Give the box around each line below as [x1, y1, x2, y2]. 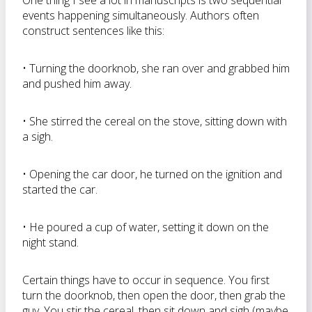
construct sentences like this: [22, 23, 164, 38]
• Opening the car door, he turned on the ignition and [22, 166, 282, 182]
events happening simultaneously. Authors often [22, 8, 259, 23]
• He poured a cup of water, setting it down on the [22, 219, 269, 235]
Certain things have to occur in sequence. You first [22, 272, 270, 288]
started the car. [22, 182, 97, 197]
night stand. [22, 235, 79, 250]
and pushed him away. [22, 76, 132, 91]
